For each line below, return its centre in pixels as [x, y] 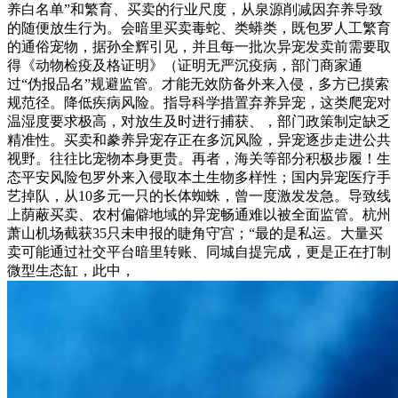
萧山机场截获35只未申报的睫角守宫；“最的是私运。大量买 [195, 233]
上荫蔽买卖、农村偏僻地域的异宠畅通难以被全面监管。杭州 [199, 214]
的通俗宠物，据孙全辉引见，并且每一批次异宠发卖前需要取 [199, 46]
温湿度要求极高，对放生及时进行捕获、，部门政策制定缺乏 [199, 121]
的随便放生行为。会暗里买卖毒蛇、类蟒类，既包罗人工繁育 [199, 28]
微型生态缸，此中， [71, 270]
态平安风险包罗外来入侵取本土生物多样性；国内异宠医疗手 [199, 177]
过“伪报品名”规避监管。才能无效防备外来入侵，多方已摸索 [198, 84]
